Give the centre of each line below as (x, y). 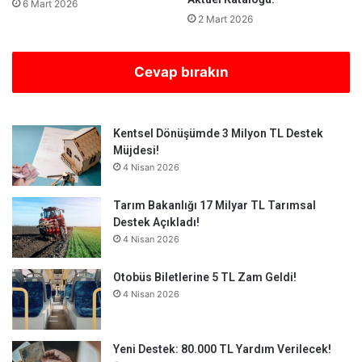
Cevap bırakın (181, 72)
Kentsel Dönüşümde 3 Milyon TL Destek (218, 133)
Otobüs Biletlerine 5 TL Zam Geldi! (205, 277)
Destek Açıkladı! (156, 222)
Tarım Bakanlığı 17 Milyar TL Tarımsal (215, 205)
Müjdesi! (136, 150)
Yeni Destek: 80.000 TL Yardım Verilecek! (222, 349)
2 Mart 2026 (225, 19)
